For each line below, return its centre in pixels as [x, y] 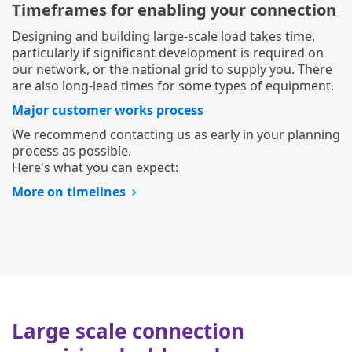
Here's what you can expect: [95, 167]
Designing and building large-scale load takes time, [163, 36]
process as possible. [71, 150]
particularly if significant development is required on [168, 52]
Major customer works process [108, 110]
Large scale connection [128, 330]
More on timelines [69, 191]
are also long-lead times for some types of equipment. [173, 85]
